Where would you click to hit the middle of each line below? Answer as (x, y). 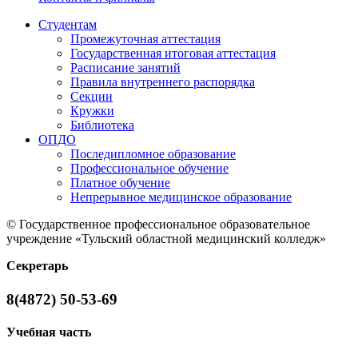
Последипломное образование (153, 154)
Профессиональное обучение (149, 169)
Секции (91, 97)
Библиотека (102, 125)
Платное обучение (120, 183)
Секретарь (37, 266)
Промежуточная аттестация (145, 39)
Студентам (68, 25)
